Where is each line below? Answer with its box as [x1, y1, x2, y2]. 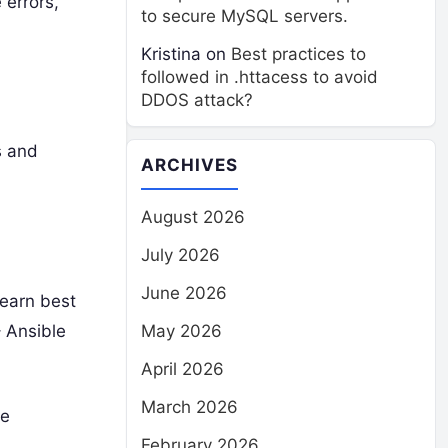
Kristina [141, 44, 201, 64]
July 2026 [141, 245, 220, 265]
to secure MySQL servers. [141, 6, 348, 26]
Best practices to [231, 44, 366, 64]
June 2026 [141, 283, 227, 303]
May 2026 [141, 321, 222, 341]
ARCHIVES [141, 155, 239, 175]
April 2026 [141, 359, 224, 379]
